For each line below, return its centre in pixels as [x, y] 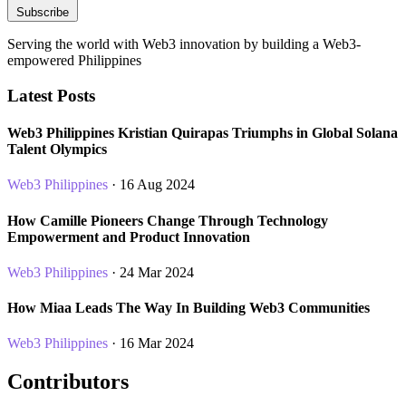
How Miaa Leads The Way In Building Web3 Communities [188, 308]
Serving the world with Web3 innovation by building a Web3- [184, 44]
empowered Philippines [74, 61]
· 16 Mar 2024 [151, 343]
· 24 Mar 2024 [151, 272]
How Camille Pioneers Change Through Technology [168, 220]
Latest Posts [51, 95]
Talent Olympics [57, 150]
